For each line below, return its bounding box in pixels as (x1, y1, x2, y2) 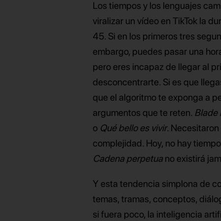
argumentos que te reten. (93, 107, 195, 119)
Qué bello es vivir (100, 122, 167, 134)
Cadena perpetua (93, 153, 165, 165)
